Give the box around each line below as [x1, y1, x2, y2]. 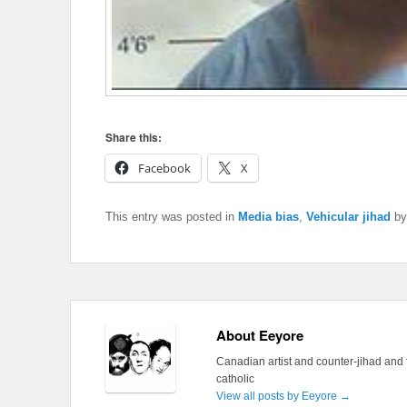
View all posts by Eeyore [215, 390, 340, 403]
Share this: [105, 129, 162, 146]
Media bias [238, 210, 299, 224]
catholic [215, 372, 254, 386]
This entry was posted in [105, 210, 238, 224]
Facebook [138, 160, 191, 177]
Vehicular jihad [306, 210, 391, 224]
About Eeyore [215, 325, 303, 346]
